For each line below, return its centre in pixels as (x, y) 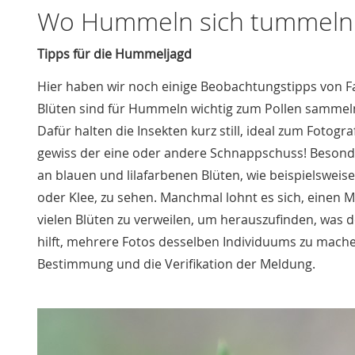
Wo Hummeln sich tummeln (195, 21)
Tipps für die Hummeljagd (115, 54)
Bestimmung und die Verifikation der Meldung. (176, 264)
